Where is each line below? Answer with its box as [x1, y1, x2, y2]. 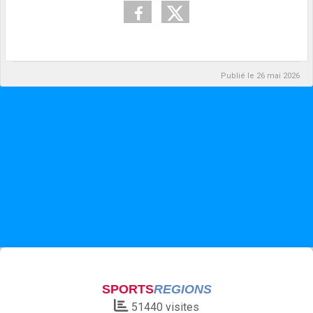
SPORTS [101, 282, 154, 296]
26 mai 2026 [256, 71, 300, 81]
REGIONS [153, 282, 212, 296]
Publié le [221, 71, 256, 81]
